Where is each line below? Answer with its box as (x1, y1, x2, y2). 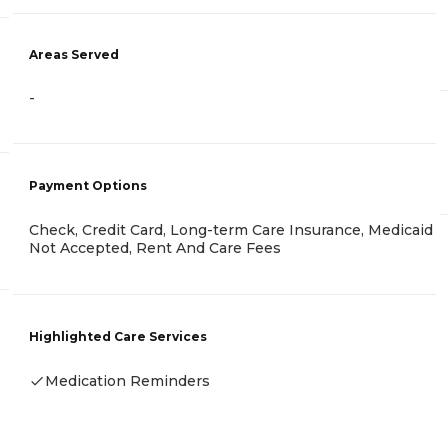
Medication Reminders (45, 371, 210, 390)
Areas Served (29, 46, 119, 62)
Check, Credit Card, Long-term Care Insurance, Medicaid (29, 221, 433, 240)
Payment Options (29, 178, 147, 194)
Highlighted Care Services (29, 328, 207, 344)
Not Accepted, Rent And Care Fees (29, 239, 281, 258)
